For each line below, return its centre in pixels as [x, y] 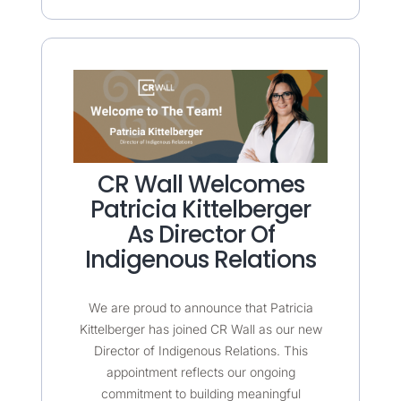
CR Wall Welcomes [200, 185]
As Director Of [200, 235]
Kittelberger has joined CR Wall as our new [200, 329]
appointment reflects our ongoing [200, 372]
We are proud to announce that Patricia [200, 308]
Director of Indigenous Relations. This [200, 351]
